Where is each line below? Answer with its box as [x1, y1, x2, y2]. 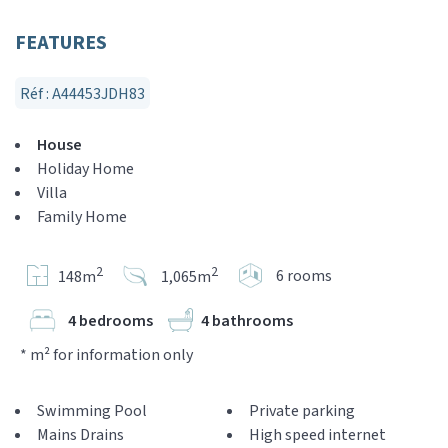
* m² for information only [20, 344, 193, 366]
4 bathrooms [201, 309, 293, 332]
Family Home [37, 206, 127, 228]
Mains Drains [37, 424, 124, 446]
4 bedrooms [68, 309, 153, 332]
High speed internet [249, 424, 386, 446]
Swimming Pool [37, 400, 147, 422]
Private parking [249, 400, 355, 422]
